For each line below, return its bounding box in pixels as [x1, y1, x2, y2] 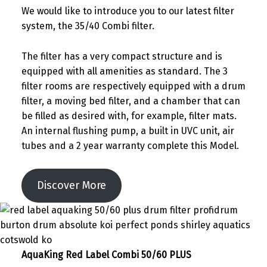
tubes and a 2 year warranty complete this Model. [21, 139, 239, 151]
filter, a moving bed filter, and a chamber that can [21, 95, 240, 107]
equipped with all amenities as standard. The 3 [21, 65, 228, 77]
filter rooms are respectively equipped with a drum [21, 80, 246, 92]
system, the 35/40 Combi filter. [21, 20, 154, 32]
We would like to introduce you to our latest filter [21, 5, 234, 17]
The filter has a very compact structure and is [21, 50, 222, 62]
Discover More [36, 178, 106, 192]
